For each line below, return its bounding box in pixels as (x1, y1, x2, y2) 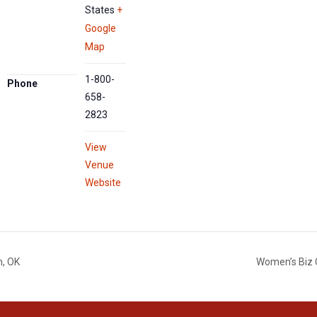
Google (85, 23, 117, 35)
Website (85, 177, 122, 189)
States (85, 4, 115, 16)
